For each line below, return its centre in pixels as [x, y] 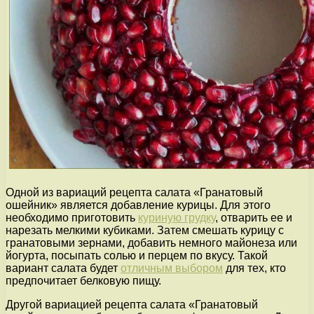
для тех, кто [254, 268]
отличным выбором [172, 268]
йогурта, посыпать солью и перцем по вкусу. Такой [137, 255]
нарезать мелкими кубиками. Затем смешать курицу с [145, 230]
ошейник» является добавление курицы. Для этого [138, 205]
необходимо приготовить [72, 217]
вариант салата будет [63, 268]
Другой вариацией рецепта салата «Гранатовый [132, 304]
